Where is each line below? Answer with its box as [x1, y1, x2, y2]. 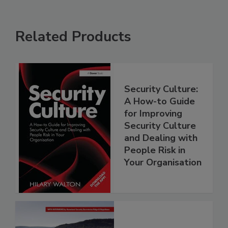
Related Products [15, 26, 131, 46]
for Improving [124, 107, 182, 120]
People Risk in [124, 144, 185, 157]
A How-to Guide [124, 95, 195, 108]
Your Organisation [124, 156, 202, 169]
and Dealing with [124, 132, 197, 145]
